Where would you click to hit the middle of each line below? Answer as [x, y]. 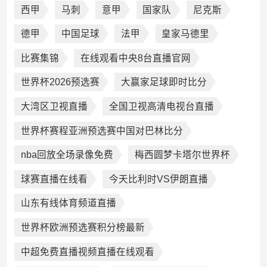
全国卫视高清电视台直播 [161, 107]
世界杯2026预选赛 [60, 82]
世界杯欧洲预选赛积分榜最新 [83, 227]
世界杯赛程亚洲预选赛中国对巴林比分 [102, 131]
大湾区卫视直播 [54, 107]
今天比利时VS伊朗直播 [158, 179]
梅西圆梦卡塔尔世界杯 [182, 155]
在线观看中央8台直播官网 [135, 58]
